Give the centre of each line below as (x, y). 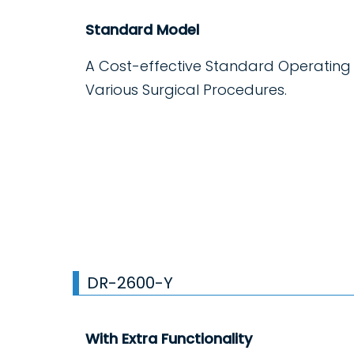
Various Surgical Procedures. (186, 90)
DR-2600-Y (130, 283)
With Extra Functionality (169, 339)
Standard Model (142, 30)
